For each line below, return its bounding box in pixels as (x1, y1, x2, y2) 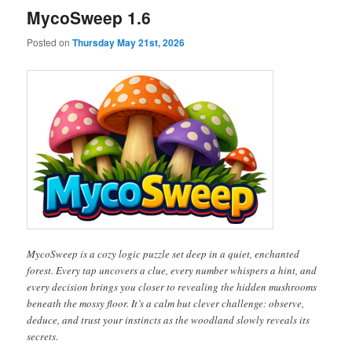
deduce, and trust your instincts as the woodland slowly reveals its (27, 313, 310, 328)
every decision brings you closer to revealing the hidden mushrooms (27, 280, 317, 295)
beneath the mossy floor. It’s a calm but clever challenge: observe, (27, 296, 305, 311)
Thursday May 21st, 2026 (72, 35, 185, 49)
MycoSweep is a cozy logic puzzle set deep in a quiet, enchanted (27, 247, 300, 262)
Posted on (27, 35, 73, 49)
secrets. (27, 329, 59, 344)
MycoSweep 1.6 (27, 5, 152, 30)
